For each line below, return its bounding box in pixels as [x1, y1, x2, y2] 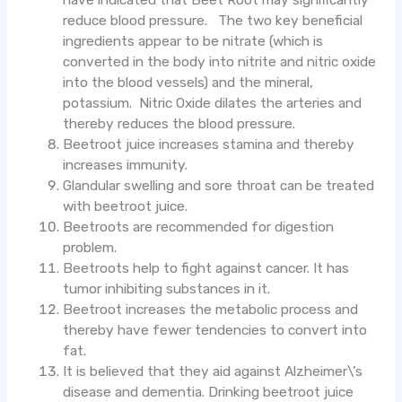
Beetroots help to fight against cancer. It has [63, 260, 350, 277]
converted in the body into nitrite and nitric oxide [63, 54, 377, 71]
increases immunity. [63, 157, 188, 174]
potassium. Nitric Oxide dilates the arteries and [63, 95, 363, 112]
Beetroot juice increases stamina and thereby [63, 136, 355, 153]
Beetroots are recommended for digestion [63, 219, 335, 236]
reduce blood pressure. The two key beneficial [63, 13, 363, 30]
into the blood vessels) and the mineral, [63, 74, 314, 92]
